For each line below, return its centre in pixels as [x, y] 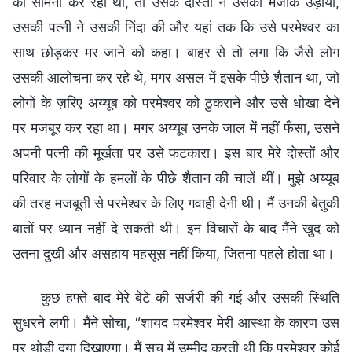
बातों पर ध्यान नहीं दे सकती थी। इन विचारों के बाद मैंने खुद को [176, 228]
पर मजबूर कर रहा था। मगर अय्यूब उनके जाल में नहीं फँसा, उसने [176, 127]
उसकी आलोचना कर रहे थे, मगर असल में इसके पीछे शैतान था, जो [176, 77]
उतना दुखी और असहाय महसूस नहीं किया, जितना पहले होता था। [174, 253]
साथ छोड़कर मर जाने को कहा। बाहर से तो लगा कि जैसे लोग [176, 52]
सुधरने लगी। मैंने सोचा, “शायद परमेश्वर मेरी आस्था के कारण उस [176, 322]
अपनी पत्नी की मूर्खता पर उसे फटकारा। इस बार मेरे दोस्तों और [176, 152]
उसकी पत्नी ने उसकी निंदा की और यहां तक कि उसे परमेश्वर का [176, 27]
